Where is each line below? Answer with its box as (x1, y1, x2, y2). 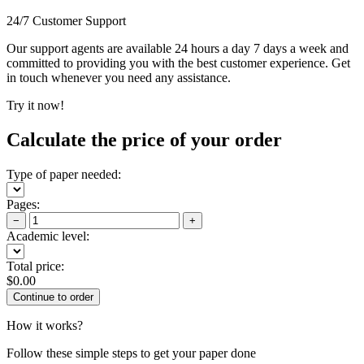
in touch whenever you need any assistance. (6, 70, 231, 84)
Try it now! (6, 97, 64, 112)
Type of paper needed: (6, 167, 121, 181)
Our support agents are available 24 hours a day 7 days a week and (6, 41, 349, 55)
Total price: (6, 258, 64, 273)
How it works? (6, 318, 83, 332)
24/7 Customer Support (6, 13, 126, 28)
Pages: (6, 197, 40, 211)
